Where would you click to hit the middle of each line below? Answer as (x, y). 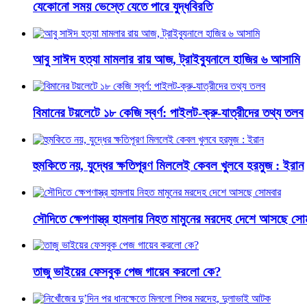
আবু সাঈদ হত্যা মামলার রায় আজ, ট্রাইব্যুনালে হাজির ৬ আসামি (167, 60)
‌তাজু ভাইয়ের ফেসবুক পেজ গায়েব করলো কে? (127, 272)
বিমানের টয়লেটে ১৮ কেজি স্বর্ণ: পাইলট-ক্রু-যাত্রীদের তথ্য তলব (168, 112)
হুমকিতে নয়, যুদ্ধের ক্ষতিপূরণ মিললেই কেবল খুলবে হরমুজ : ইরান (168, 166)
